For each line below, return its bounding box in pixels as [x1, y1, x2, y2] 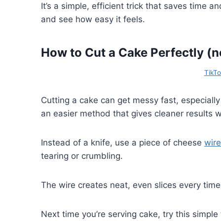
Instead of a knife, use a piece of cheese [41, 137, 204, 147]
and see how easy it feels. [41, 14, 145, 24]
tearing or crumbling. [41, 150, 123, 161]
